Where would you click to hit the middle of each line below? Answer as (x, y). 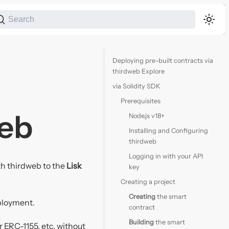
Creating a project (148, 182)
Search (21, 19)
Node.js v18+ (147, 116)
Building (141, 222)
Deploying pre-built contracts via (163, 61)
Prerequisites (141, 101)
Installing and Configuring (168, 131)
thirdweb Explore (139, 71)
